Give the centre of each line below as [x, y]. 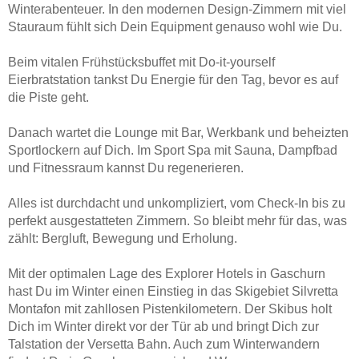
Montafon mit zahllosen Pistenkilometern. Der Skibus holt [170, 309]
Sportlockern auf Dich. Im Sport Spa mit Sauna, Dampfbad [173, 150]
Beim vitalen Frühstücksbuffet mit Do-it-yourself [141, 62]
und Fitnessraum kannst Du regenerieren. [126, 167]
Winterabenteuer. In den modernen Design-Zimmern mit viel [177, 9]
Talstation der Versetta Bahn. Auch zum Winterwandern [164, 344]
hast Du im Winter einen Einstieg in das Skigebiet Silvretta [173, 291]
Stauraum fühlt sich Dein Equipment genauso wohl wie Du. [175, 26]
